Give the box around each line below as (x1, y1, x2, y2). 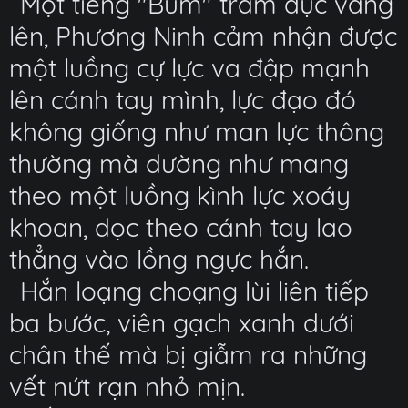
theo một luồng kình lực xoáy (9, 179, 351, 211)
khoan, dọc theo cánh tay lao (9, 211, 352, 243)
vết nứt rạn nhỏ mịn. (9, 371, 245, 403)
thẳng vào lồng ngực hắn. (9, 243, 309, 275)
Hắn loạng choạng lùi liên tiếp (20, 275, 369, 307)
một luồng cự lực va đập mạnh (9, 52, 370, 84)
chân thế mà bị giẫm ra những (9, 339, 367, 371)
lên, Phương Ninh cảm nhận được (9, 20, 397, 52)
